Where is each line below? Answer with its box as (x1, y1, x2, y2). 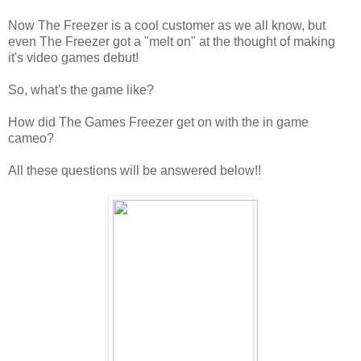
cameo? (8, 131, 54, 145)
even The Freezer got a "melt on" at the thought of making (8, 34, 335, 48)
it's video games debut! (8, 50, 139, 64)
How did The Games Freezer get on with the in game (8, 114, 309, 129)
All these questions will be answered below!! (8, 163, 261, 177)
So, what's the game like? (8, 82, 157, 97)
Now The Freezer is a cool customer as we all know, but (8, 18, 326, 32)
